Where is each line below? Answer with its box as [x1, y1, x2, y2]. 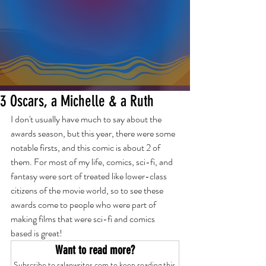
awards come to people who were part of [11, 198, 158, 211]
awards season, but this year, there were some [11, 126, 177, 140]
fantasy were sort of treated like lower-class [11, 169, 169, 183]
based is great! [11, 226, 64, 240]
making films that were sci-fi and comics [11, 212, 157, 226]
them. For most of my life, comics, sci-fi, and [11, 155, 175, 169]
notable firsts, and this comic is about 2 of [11, 141, 162, 154]
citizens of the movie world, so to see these [11, 183, 165, 197]
